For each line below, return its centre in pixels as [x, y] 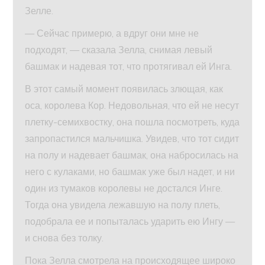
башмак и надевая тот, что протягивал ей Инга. [129, 67]
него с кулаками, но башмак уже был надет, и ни [130, 172]
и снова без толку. [64, 238]
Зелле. [39, 11]
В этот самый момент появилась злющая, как [124, 89]
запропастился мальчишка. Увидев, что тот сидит [132, 139]
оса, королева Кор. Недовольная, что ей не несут [132, 106]
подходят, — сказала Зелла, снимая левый [119, 50]
